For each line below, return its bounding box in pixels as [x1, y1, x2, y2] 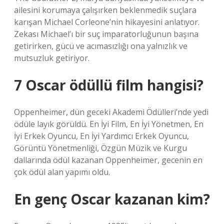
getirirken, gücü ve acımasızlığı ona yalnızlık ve [14, 40, 187, 51]
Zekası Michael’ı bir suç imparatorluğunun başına [14, 28, 198, 39]
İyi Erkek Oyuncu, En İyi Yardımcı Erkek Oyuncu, [14, 130, 189, 141]
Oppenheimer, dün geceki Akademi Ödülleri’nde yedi [14, 106, 208, 117]
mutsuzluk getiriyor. [14, 52, 89, 63]
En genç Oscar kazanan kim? [14, 189, 210, 208]
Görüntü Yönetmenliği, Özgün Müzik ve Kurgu [14, 142, 187, 153]
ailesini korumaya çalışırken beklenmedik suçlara [14, 4, 196, 15]
